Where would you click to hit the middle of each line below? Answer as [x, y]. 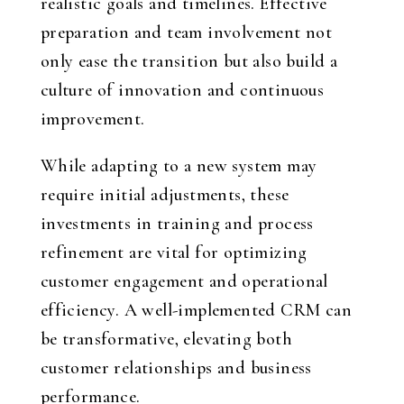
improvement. [92, 119]
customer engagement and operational [184, 281]
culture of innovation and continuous [182, 90]
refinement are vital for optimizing [174, 252]
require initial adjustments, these [165, 195]
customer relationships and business [176, 368]
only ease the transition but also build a [189, 61]
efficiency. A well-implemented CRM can [196, 310]
